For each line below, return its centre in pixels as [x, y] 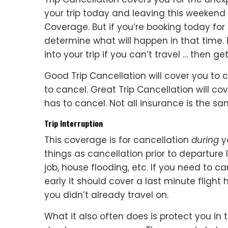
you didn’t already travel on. [106, 195]
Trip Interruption [74, 123]
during [205, 140]
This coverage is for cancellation [118, 140]
